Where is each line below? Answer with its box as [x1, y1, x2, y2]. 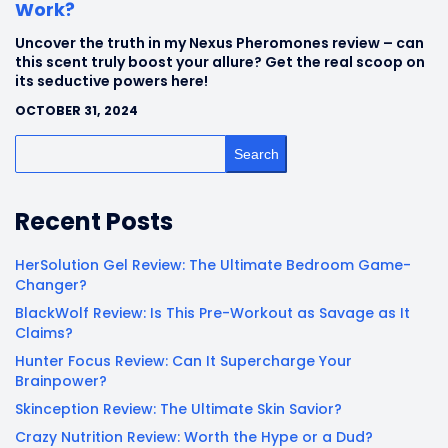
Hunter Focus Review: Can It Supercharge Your [15, 350, 352, 371]
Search [233, 145, 279, 162]
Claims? [15, 322, 73, 343]
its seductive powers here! [15, 70, 208, 91]
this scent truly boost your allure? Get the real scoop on [15, 51, 425, 72]
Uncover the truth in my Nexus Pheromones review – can [15, 32, 424, 53]
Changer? [15, 274, 87, 295]
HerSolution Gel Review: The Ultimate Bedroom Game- [15, 254, 411, 275]
